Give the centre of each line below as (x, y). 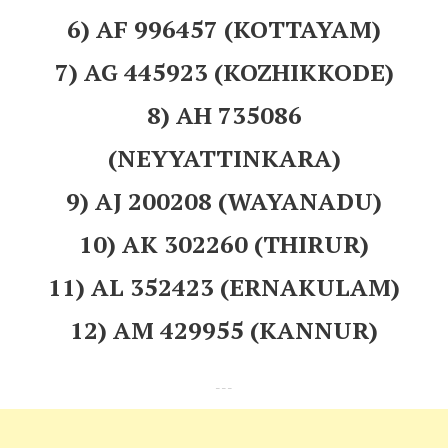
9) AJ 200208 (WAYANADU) (224, 200)
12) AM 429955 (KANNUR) (224, 329)
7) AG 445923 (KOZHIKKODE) (224, 71)
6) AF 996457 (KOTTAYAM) (224, 28)
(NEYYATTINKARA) (224, 157)
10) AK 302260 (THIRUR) (224, 243)
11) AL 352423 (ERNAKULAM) (224, 286)
